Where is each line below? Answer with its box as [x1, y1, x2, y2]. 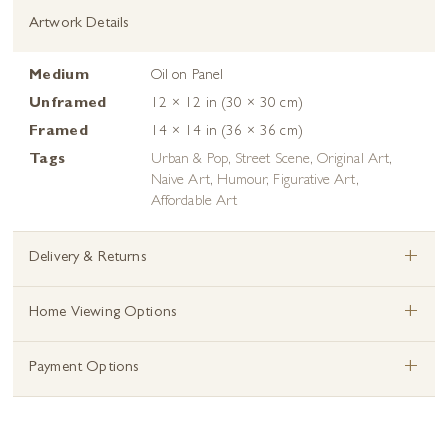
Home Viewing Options [29, 306, 177, 322]
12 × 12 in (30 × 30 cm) [151, 97, 303, 113]
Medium [29, 69, 89, 85]
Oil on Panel [151, 69, 223, 85]
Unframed [29, 97, 107, 113]
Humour [216, 174, 267, 190]
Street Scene [234, 153, 310, 169]
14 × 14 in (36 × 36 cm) [151, 125, 303, 141]
